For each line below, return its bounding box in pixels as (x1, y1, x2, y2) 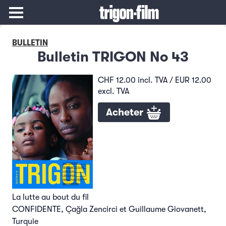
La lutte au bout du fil (12, 192, 89, 202)
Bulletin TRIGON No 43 (37, 49, 189, 65)
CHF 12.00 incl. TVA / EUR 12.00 (98, 76, 211, 85)
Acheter (106, 106, 146, 118)
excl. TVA (98, 87, 129, 96)
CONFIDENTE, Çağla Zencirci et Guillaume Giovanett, (12, 204, 206, 214)
